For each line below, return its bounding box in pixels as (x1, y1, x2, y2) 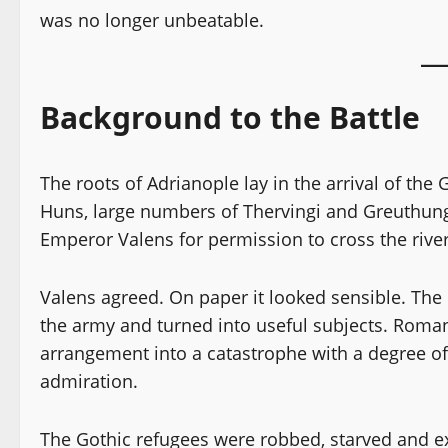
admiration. (40, 368, 138, 393)
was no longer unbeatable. (40, 7, 264, 32)
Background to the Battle (40, 96, 420, 138)
